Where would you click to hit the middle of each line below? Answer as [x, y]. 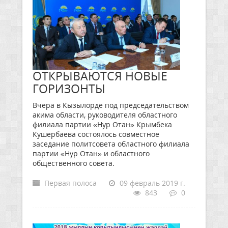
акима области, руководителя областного [105, 115]
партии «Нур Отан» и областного [91, 153]
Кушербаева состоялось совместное [96, 134]
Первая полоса [69, 183]
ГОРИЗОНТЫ [69, 89]
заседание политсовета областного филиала [111, 144]
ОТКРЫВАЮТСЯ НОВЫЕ [100, 76]
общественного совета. [74, 163]
